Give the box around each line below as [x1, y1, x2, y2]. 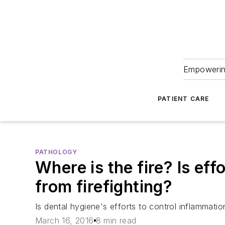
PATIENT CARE [157, 95, 209, 102]
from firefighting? [35, 177, 173, 196]
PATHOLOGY [35, 148, 77, 156]
